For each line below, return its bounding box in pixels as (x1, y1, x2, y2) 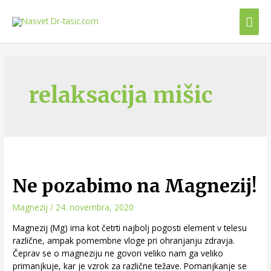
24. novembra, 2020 (56, 201, 134, 213)
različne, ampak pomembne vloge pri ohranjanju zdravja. (13, 234, 235, 246)
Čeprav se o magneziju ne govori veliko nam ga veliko (13, 247, 224, 259)
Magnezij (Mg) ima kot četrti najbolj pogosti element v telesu (13, 221, 247, 233)
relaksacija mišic (29, 80, 213, 109)
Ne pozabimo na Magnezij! (13, 174, 257, 197)
